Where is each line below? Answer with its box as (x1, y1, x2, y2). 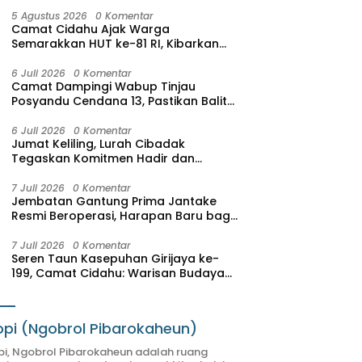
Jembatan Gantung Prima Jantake (11, 192, 217, 209)
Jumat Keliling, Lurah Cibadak (11, 135, 186, 152)
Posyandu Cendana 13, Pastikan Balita (11, 92, 236, 109)
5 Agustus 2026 (11, 8, 88, 23)
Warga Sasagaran (11, 221, 121, 238)
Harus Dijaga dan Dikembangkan (11, 279, 206, 296)
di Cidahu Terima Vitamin (11, 107, 160, 124)
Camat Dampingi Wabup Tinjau (11, 78, 196, 95)
